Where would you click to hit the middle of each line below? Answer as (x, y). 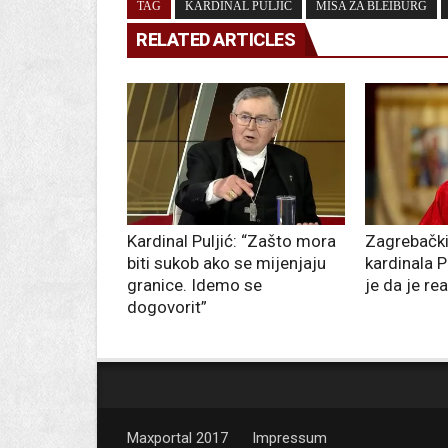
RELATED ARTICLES (215, 40)
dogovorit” (169, 307)
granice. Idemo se (194, 285)
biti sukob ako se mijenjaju (226, 263)
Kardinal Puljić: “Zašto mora (231, 241)
